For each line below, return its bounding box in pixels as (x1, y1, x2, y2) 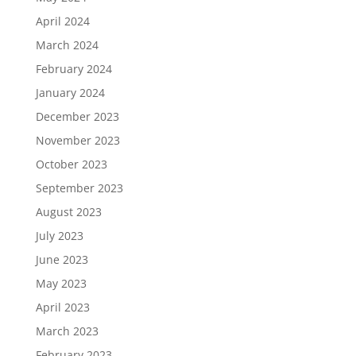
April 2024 (35, 13, 90, 29)
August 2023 (35, 203, 102, 219)
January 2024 (35, 84, 105, 100)
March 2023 (35, 323, 99, 339)
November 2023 (35, 132, 120, 148)
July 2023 (35, 227, 83, 243)
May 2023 (35, 275, 87, 291)
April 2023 (35, 299, 90, 315)
